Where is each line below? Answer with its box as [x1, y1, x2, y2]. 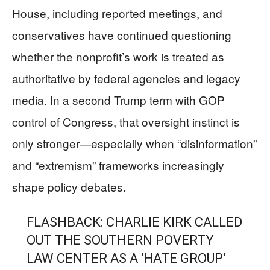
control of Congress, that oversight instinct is [12, 113, 240, 130]
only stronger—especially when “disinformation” [12, 135, 257, 151]
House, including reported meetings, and [12, 5, 222, 21]
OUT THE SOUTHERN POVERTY [26, 233, 214, 248]
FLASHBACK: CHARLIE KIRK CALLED [26, 215, 242, 230]
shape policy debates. [12, 178, 126, 195]
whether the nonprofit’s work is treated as [12, 48, 224, 64]
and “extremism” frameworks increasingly [12, 157, 224, 173]
